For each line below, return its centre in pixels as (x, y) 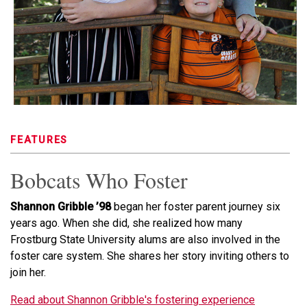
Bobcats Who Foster (99, 180)
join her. (28, 272)
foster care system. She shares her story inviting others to (150, 256)
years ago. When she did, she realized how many (126, 223)
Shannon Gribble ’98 (61, 207)
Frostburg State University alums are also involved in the (145, 240)
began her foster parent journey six (196, 207)
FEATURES (39, 140)
